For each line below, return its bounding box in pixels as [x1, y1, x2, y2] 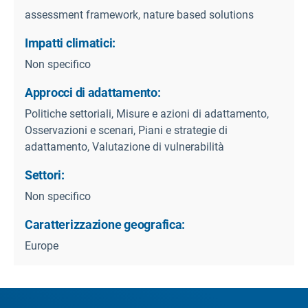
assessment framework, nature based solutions [25, 8, 254, 22]
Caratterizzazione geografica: [25, 217, 186, 232]
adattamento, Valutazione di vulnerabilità [25, 140, 224, 154]
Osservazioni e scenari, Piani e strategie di [25, 124, 228, 137]
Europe [25, 239, 58, 253]
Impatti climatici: [25, 36, 116, 51]
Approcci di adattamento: [25, 85, 161, 100]
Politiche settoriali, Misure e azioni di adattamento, [25, 107, 269, 121]
